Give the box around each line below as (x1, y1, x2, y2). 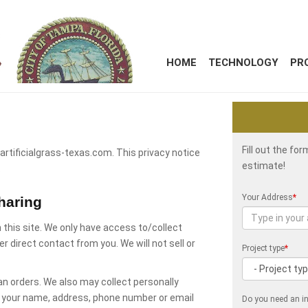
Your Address (242, 192, 294, 202)
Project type (242, 243, 285, 253)
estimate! (242, 160, 286, 171)
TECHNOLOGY (208, 55, 278, 70)
